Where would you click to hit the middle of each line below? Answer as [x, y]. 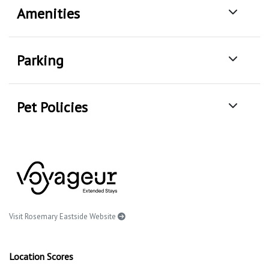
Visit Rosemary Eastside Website [63, 217]
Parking [40, 61]
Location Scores [41, 257]
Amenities [48, 14]
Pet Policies [52, 107]
